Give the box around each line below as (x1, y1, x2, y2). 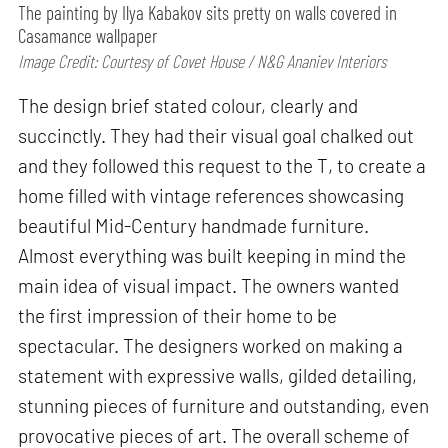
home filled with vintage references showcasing (18, 183, 405, 207)
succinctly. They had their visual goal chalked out (18, 123, 415, 147)
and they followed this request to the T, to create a (18, 153, 427, 177)
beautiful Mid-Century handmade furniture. (18, 213, 370, 237)
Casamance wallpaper (18, 23, 158, 47)
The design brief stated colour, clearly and (18, 93, 359, 117)
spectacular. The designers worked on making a (18, 333, 404, 357)
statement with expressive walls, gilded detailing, (18, 363, 418, 387)
